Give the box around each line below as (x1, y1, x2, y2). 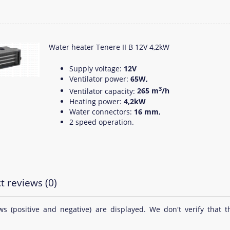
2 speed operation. (69, 117, 134, 127)
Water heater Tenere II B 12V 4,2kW (49, 42, 169, 52)
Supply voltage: (69, 63, 124, 73)
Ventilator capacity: (69, 86, 137, 96)
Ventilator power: (69, 73, 130, 84)
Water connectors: (69, 107, 134, 117)
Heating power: (69, 97, 122, 107)
